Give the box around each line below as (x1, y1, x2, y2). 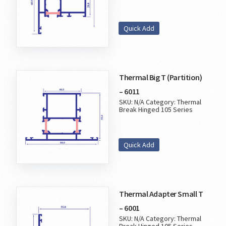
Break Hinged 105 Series (119, 105, 193, 115)
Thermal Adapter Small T (119, 189, 203, 199)
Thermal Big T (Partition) (119, 72, 202, 83)
